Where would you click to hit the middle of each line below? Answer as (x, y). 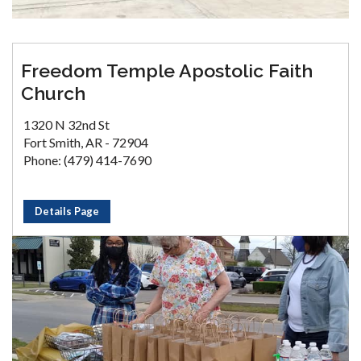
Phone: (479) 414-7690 (87, 160)
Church (53, 93)
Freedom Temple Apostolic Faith (167, 70)
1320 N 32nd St (66, 124)
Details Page (67, 211)
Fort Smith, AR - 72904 (86, 142)
